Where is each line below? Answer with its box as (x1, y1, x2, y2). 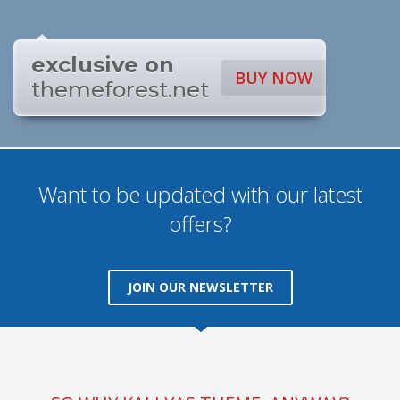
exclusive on (31, 52, 174, 78)
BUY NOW (235, 67, 312, 88)
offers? (168, 209, 232, 238)
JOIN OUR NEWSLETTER (127, 279, 273, 296)
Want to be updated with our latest (37, 179, 362, 209)
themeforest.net (31, 77, 209, 103)
